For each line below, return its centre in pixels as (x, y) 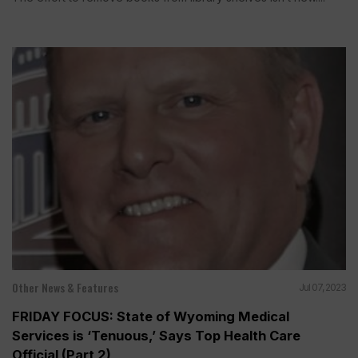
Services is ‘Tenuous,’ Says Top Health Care (156, 335)
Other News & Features (65, 287)
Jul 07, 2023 (322, 287)
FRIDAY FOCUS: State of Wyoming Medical (151, 316)
